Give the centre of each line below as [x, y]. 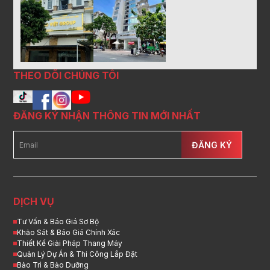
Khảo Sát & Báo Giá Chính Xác [69, 233]
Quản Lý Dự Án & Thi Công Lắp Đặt [77, 254]
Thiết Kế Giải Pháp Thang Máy [70, 243]
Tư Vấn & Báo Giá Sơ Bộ [58, 222]
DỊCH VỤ [34, 202]
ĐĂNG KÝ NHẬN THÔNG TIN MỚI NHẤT [107, 116]
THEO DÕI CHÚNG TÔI [66, 76]
